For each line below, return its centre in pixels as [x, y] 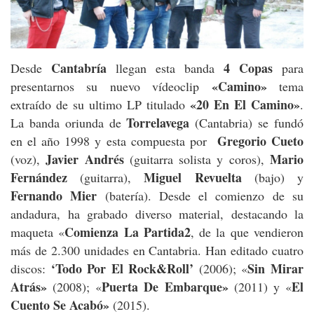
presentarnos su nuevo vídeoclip [111, 87]
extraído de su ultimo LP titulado [100, 105]
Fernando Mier [54, 196]
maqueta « [38, 232]
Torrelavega [158, 123]
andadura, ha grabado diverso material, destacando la [157, 214]
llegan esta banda [165, 68]
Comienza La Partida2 [128, 232]
